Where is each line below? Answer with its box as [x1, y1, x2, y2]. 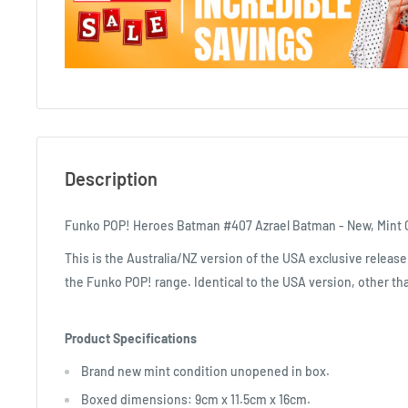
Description [65, 168, 158, 190]
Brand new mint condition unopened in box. [81, 362, 330, 379]
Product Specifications [65, 330, 197, 346]
